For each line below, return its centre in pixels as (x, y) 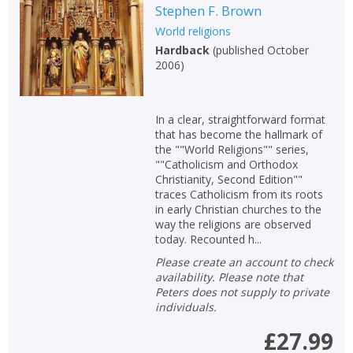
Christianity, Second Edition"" (229, 179)
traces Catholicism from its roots (239, 194)
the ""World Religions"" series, (232, 149)
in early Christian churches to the (238, 209)
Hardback (182, 50)
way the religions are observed (233, 224)
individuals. (186, 307)
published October (262, 50)
